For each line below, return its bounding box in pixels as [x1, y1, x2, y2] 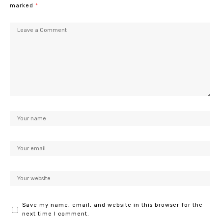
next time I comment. [22, 211, 89, 218]
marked [10, 2, 35, 9]
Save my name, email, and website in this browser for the [22, 202, 203, 209]
